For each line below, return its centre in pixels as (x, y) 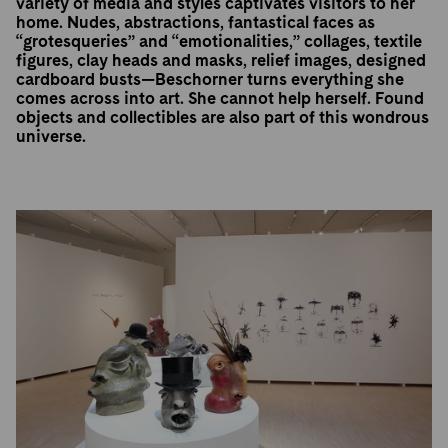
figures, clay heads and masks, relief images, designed (221, 60)
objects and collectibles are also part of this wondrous (223, 117)
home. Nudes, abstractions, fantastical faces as (196, 22)
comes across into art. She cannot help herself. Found (220, 98)
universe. (51, 136)
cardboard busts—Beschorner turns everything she (210, 79)
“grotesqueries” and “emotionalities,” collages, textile (219, 41)
